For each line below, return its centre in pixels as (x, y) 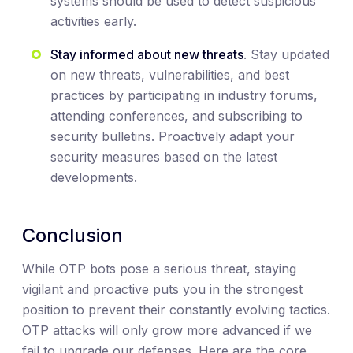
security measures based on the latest (164, 157)
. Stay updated (286, 55)
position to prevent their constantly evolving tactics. (176, 310)
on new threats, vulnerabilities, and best (170, 75)
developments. (94, 178)
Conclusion (72, 236)
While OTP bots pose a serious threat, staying (159, 269)
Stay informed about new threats (147, 55)
